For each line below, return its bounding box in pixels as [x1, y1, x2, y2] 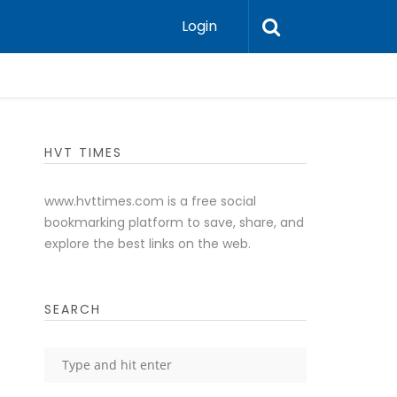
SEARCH [43, 300, 101, 318]
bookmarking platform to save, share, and [43, 214, 304, 231]
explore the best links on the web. [43, 235, 251, 253]
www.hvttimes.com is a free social [43, 192, 256, 210]
